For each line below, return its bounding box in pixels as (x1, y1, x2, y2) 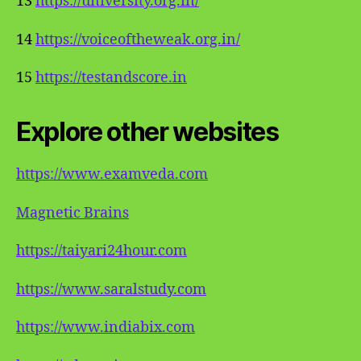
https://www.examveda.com (16, 165, 208, 184)
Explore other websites (16, 116, 279, 147)
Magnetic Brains (16, 203, 129, 222)
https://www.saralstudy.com (16, 280, 206, 299)
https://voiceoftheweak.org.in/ (35, 30, 240, 49)
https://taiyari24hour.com (16, 242, 187, 260)
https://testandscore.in (35, 68, 187, 87)
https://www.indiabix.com (16, 318, 195, 337)
